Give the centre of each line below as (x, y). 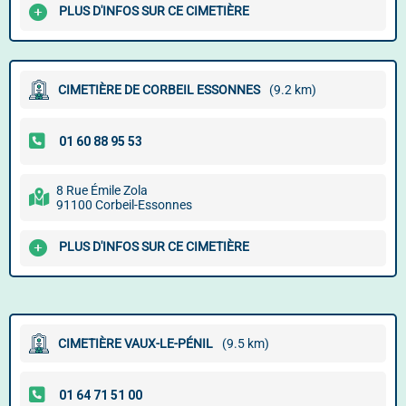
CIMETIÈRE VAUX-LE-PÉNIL (135, 343)
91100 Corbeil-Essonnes (124, 205)
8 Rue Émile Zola (102, 190)
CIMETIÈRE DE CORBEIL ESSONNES (159, 90)
